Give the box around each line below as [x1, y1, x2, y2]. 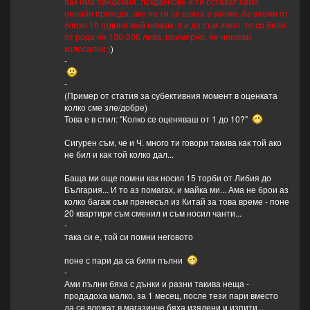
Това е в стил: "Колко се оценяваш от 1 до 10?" [64, 113, 252, 125]
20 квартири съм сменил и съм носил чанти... [64, 207, 241, 219]
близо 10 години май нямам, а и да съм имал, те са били [64, 19, 286, 31]
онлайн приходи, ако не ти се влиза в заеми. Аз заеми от [64, 7, 289, 19]
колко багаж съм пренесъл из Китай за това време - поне [64, 195, 289, 208]
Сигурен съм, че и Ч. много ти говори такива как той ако [64, 136, 282, 149]
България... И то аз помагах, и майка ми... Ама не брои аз [64, 183, 289, 196]
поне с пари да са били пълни [64, 254, 187, 266]
